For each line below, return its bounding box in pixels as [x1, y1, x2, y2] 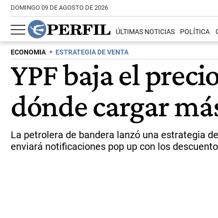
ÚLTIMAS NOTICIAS [116, 28, 175, 36]
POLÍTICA [180, 28, 210, 36]
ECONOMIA [11, 48, 46, 56]
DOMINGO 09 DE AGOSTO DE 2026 [11, 4, 108, 11]
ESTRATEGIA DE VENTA [55, 48, 128, 56]
